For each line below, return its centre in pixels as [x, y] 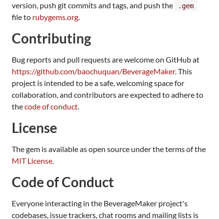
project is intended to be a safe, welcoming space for [98, 83]
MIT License [32, 160]
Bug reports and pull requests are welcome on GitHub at [106, 59]
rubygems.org [55, 17]
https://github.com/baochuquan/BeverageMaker [93, 71]
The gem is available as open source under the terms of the [109, 149]
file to [22, 17]
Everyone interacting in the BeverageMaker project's [100, 203]
